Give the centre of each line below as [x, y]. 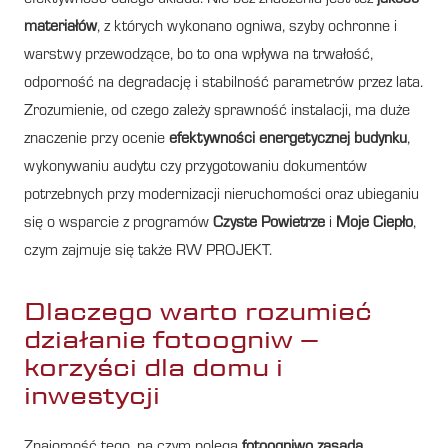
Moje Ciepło [374, 223]
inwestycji [92, 395]
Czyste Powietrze [269, 223]
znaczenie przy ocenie [96, 139]
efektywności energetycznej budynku [288, 139]
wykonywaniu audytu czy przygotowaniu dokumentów [195, 167]
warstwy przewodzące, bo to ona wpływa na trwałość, [198, 55]
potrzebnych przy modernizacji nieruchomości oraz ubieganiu [221, 195]
